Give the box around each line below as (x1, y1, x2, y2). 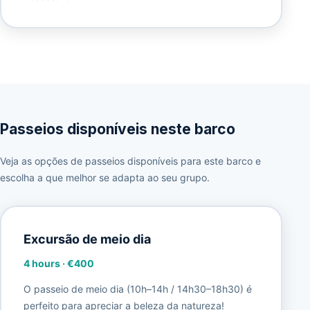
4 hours (23, 257, 60, 270)
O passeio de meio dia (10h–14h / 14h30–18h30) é (23, 282, 252, 295)
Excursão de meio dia (23, 232, 151, 247)
